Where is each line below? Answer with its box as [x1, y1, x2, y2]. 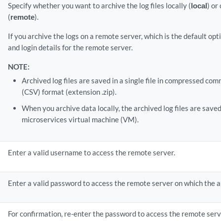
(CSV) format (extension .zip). [21, 87, 116, 96]
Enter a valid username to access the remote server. [8, 148, 176, 157]
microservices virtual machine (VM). [21, 115, 139, 124]
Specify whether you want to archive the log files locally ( [8, 1, 191, 10]
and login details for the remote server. [8, 43, 133, 52]
